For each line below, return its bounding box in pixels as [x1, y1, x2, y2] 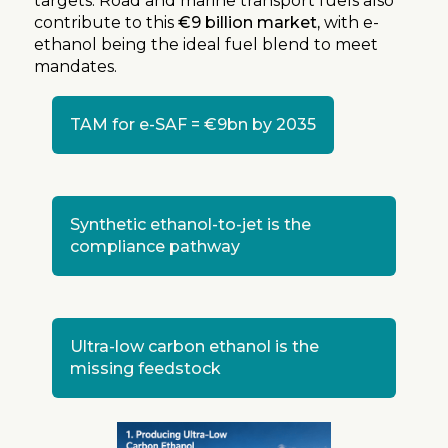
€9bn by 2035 [204, 114, 316, 134]
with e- [324, 12, 379, 32]
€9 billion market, [178, 12, 324, 32]
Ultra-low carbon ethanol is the [70, 336, 319, 356]
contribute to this [34, 12, 178, 32]
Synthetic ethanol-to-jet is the [70, 214, 311, 234]
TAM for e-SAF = [70, 114, 204, 134]
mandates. [34, 56, 117, 76]
